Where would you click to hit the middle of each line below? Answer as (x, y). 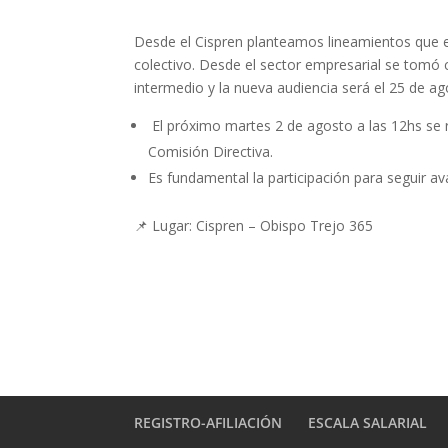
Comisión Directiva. (211, 151)
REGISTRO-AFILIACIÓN (208, 422)
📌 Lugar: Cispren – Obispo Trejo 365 (254, 225)
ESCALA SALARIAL (368, 422)
